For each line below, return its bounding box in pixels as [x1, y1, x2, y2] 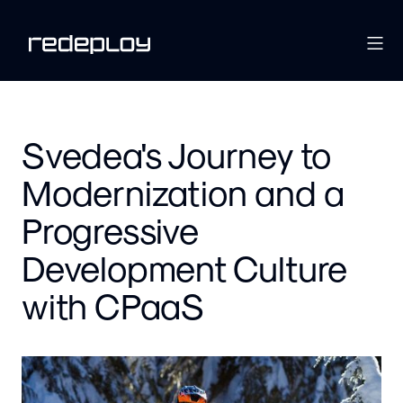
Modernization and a [22, 170, 345, 212]
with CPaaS [22, 283, 205, 326]
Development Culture [22, 246, 347, 288]
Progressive [22, 208, 198, 250]
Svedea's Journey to [22, 132, 331, 175]
